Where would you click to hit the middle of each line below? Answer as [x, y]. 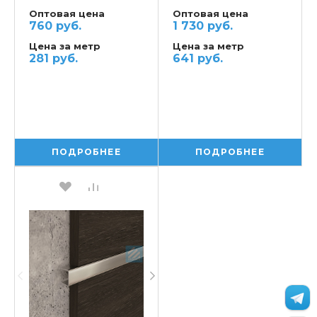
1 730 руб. [203, 25]
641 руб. [198, 58]
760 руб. [55, 25]
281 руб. [53, 58]
